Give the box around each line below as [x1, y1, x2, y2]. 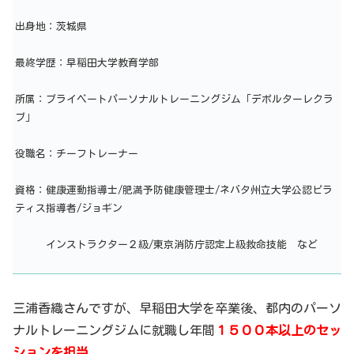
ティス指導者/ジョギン [15, 202, 122, 213]
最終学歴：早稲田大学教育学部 [15, 57, 159, 68]
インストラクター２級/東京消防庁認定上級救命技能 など [15, 239, 318, 250]
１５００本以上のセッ [215, 324, 341, 337]
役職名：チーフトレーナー [15, 148, 138, 159]
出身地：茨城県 [15, 21, 87, 32]
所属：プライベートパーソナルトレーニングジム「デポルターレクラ [15, 93, 333, 104]
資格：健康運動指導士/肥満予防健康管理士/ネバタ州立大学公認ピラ [15, 184, 333, 195]
